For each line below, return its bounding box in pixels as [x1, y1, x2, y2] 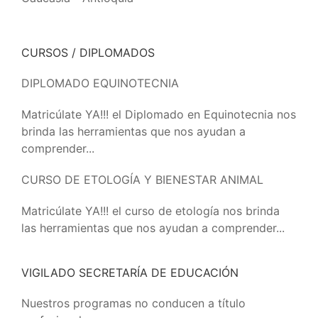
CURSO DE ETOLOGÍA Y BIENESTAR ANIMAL [21, 172, 263, 187]
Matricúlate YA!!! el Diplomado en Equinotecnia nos [21, 107, 296, 121]
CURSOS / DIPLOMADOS [21, 45, 155, 60]
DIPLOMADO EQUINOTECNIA [21, 76, 179, 90]
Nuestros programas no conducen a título [21, 296, 246, 310]
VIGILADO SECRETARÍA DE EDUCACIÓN [21, 265, 238, 280]
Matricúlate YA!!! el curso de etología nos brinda [21, 204, 280, 218]
